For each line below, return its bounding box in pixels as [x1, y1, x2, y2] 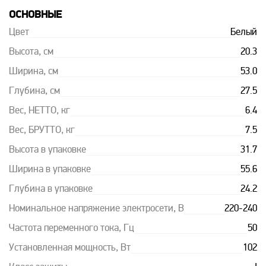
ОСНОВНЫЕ [9, 9, 62, 21]
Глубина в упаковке [9, 185, 93, 194]
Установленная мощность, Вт [9, 243, 131, 253]
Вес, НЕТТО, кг [9, 106, 70, 116]
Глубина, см [9, 87, 60, 96]
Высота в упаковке [9, 145, 86, 155]
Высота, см [9, 47, 53, 57]
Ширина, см [9, 67, 58, 77]
